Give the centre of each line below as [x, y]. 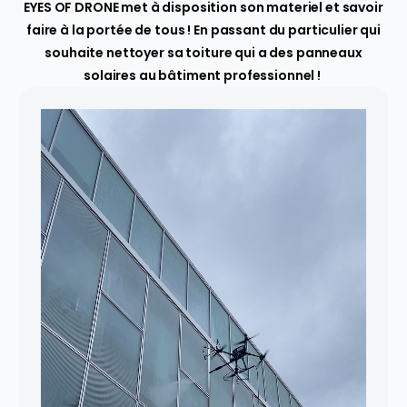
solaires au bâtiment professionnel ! [203, 75]
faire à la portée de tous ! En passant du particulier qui [203, 30]
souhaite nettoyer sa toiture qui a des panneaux [203, 52]
